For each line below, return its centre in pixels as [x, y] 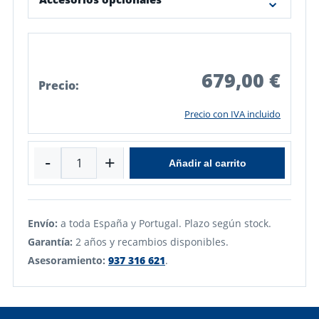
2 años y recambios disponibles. [151, 241]
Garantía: [50, 241]
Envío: [43, 223]
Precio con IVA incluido [232, 114]
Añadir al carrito [207, 163]
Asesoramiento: [67, 260]
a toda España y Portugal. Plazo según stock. [164, 223]
